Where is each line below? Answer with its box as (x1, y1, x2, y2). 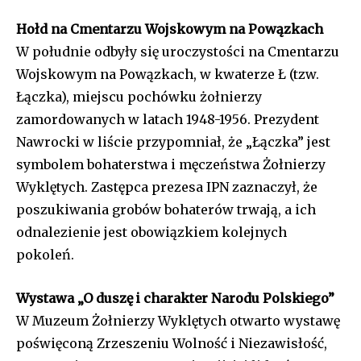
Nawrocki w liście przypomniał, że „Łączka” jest (16, 134, 330, 151)
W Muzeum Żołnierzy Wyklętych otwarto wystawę (16, 313, 340, 330)
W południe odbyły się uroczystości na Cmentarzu (16, 44, 339, 60)
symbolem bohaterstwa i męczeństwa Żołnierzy (16, 156, 326, 173)
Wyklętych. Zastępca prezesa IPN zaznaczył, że (16, 179, 317, 196)
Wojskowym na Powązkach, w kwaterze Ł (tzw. (16, 66, 319, 83)
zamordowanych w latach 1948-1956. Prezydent (16, 111, 319, 128)
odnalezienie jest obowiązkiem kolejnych (16, 224, 287, 241)
